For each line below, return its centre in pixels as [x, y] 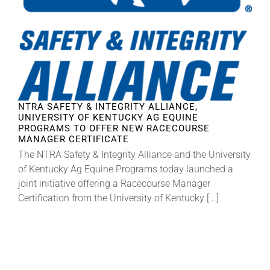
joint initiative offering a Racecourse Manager [114, 184]
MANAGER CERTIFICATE [74, 140]
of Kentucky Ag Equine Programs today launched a [126, 169]
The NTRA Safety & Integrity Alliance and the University [134, 155]
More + [25, 73]
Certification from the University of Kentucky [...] [118, 198]
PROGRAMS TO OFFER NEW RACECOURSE [114, 129]
